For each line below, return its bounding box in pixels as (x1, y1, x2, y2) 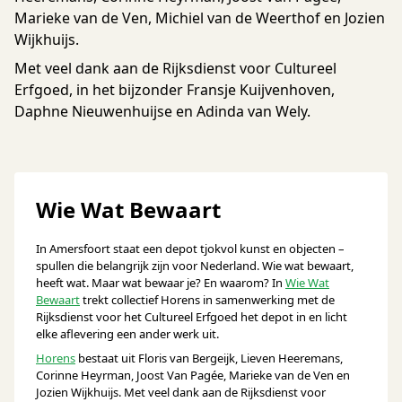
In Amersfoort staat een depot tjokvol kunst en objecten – (36, 240, 345, 257)
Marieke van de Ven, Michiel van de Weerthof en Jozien (14, 8, 385, 28)
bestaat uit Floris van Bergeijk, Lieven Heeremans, (75, 350, 343, 366)
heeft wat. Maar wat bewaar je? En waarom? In (36, 275, 285, 291)
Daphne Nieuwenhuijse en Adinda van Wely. (14, 101, 310, 121)
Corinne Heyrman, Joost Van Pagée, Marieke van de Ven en (36, 367, 350, 383)
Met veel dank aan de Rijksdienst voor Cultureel (14, 58, 336, 78)
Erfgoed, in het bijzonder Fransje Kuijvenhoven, (14, 80, 335, 100)
